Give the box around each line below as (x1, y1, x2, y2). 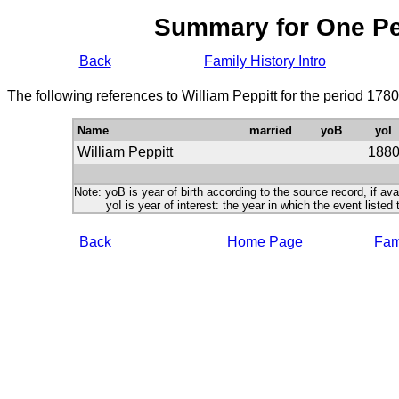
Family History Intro (204, 53, 326, 69)
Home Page (227, 234, 303, 249)
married (249, 124, 292, 137)
